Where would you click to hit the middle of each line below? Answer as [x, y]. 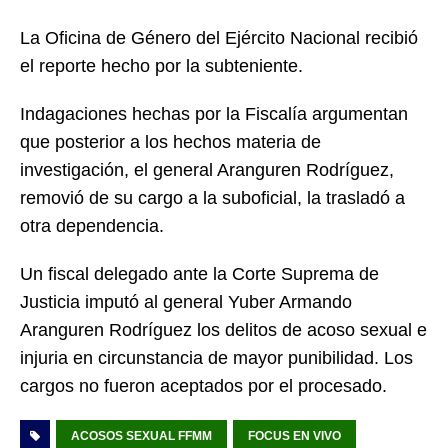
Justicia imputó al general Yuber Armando [186, 302]
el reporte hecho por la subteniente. [161, 66]
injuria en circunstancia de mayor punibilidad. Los [216, 358]
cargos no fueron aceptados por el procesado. [203, 386]
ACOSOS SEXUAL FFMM [141, 436]
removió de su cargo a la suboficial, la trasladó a [212, 198]
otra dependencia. [92, 226]
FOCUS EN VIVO [294, 436]
